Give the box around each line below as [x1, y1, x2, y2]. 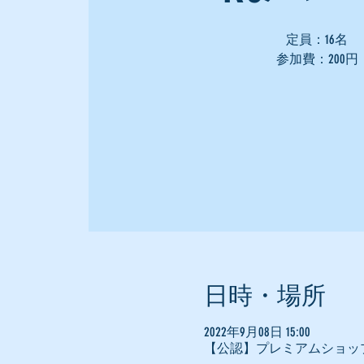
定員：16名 [286, 32, 349, 48]
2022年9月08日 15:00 [203, 323, 310, 340]
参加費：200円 [275, 51, 358, 67]
